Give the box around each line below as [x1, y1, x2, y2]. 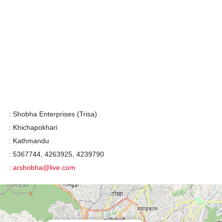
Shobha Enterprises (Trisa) [10, 110, 97, 118]
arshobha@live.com [12, 164, 75, 171]
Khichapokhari [10, 123, 57, 131]
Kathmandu [10, 137, 49, 145]
